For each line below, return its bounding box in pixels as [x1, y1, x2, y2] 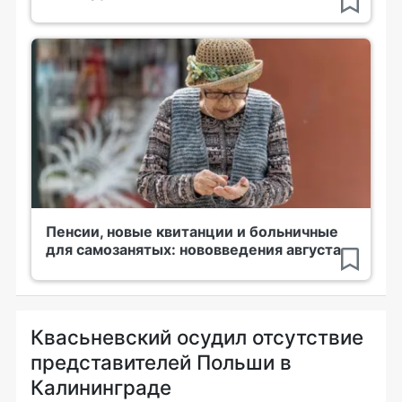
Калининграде [31, 375, 171, 399]
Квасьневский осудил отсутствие [31, 325, 363, 349]
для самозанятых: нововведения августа [46, 240, 341, 258]
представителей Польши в [31, 350, 292, 374]
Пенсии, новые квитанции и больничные [46, 223, 338, 240]
